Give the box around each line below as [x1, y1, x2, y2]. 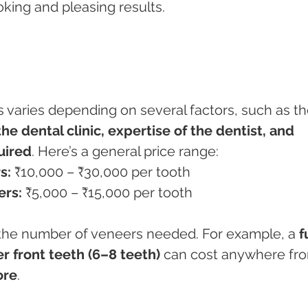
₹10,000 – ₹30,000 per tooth [11, 164, 190, 181]
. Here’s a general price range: [32, 143, 219, 160]
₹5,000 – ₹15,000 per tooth [22, 184, 192, 201]
